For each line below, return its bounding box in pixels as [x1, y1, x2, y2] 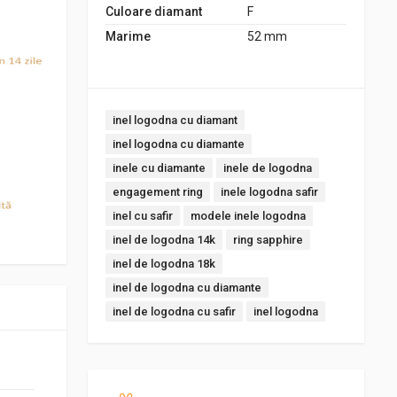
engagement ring [113, 185, 203, 198]
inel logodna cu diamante [113, 137, 245, 151]
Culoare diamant [105, 4, 202, 19]
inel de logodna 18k [113, 257, 215, 270]
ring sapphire [233, 233, 303, 246]
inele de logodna [223, 161, 312, 175]
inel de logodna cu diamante [113, 281, 261, 294]
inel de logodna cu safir [113, 305, 236, 318]
